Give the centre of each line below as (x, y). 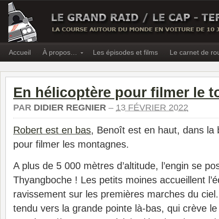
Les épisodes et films (125, 52)
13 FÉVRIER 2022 (152, 108)
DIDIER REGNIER (70, 108)
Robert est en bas (52, 130)
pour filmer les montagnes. (71, 144)
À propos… (60, 52)
